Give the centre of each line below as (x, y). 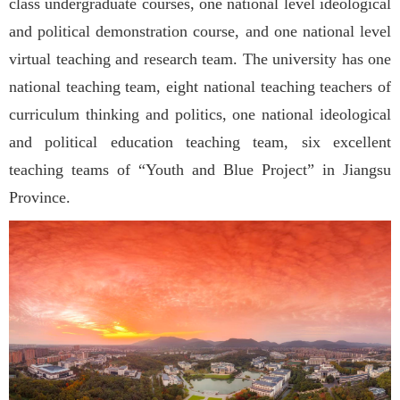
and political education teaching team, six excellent (200, 142)
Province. (40, 198)
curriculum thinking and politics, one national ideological (200, 115)
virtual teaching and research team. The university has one (200, 59)
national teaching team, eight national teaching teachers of (200, 87)
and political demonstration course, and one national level (200, 32)
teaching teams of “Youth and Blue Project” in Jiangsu (200, 170)
